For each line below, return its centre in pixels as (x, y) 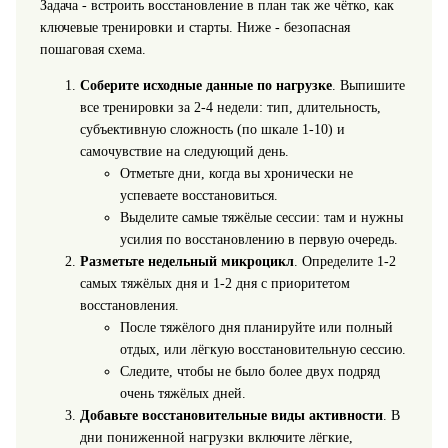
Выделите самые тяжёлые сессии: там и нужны (261, 218)
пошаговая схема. (92, 50)
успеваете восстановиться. (198, 196)
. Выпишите (368, 86)
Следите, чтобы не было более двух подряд (249, 372)
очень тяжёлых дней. (182, 394)
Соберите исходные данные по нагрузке (205, 86)
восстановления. (129, 306)
